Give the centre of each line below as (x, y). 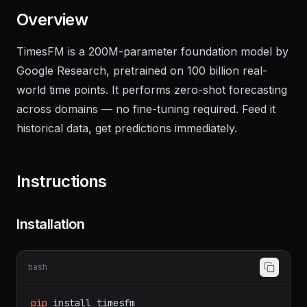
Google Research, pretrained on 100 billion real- (142, 90)
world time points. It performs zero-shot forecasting (152, 109)
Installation (50, 243)
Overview (52, 39)
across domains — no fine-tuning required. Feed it (146, 128)
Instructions (62, 200)
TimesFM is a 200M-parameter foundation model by (152, 71)
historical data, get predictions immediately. (127, 147)
